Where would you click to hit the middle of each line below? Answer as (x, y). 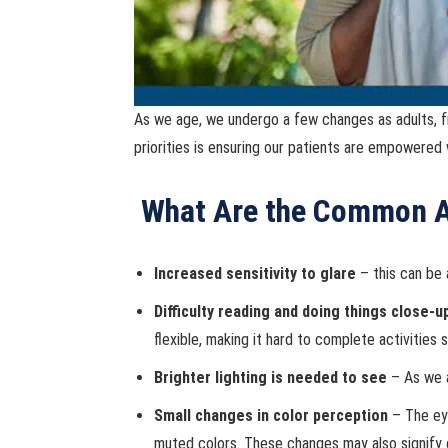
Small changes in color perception (271, 415)
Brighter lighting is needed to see (271, 377)
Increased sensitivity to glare (255, 273)
